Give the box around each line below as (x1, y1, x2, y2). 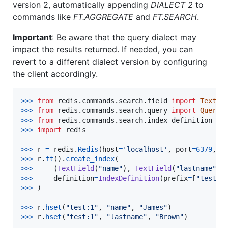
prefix (163, 174, 188, 182)
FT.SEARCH (153, 11, 197, 22)
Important (13, 32, 52, 42)
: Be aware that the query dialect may (52, 32, 196, 42)
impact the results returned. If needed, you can (13, 44, 193, 54)
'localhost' (123, 145, 167, 153)
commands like (13, 11, 73, 22)
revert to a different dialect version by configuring (13, 56, 207, 67)
